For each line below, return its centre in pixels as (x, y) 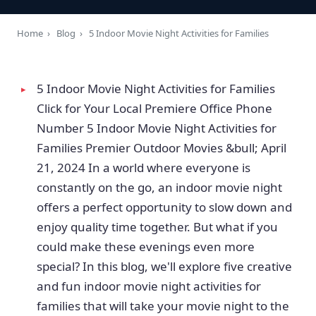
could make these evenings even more (146, 247)
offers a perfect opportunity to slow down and (164, 207)
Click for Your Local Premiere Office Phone (154, 108)
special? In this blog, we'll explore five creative (164, 266)
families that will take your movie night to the (163, 306)
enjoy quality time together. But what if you (157, 227)
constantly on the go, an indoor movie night (159, 187)
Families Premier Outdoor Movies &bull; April (162, 148)
